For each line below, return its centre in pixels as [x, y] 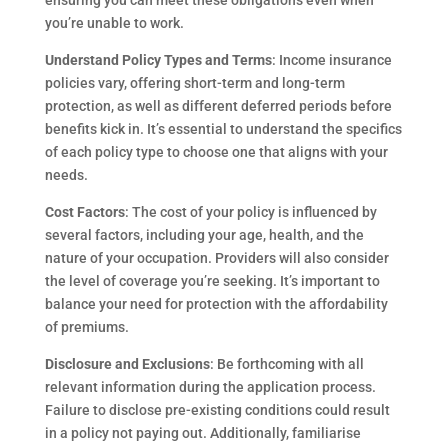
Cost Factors [84, 212]
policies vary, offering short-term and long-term [194, 83]
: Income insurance [331, 60]
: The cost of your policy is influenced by [250, 212]
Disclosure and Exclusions [127, 364]
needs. [66, 175]
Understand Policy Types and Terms [158, 60]
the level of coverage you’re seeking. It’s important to [212, 281]
